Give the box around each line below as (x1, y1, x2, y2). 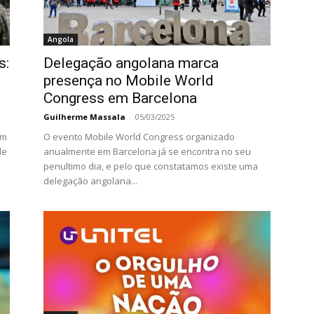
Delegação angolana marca (43, 55, 219, 71)
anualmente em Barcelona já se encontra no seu (43, 145, 251, 158)
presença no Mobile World (43, 72, 214, 89)
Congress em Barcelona (43, 90, 197, 107)
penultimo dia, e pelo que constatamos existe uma (43, 160, 258, 172)
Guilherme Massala (43, 111, 125, 122)
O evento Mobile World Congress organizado (43, 130, 235, 143)
